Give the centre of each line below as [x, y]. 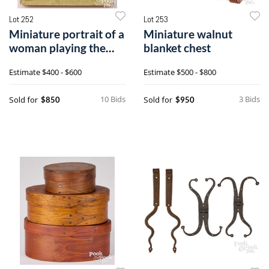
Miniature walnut [188, 34]
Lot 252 [21, 19]
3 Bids [249, 99]
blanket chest [177, 47]
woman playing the [57, 47]
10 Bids [113, 99]
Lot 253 [156, 19]
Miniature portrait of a [67, 34]
